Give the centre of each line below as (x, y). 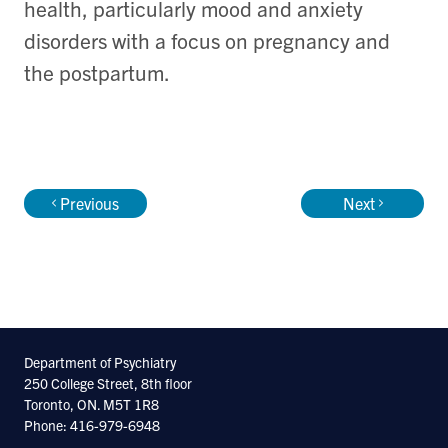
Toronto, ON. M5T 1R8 (91, 404)
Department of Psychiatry (100, 362)
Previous (89, 202)
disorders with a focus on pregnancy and (207, 39)
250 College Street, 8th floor (108, 383)
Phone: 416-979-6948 (92, 425)
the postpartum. (97, 71)
